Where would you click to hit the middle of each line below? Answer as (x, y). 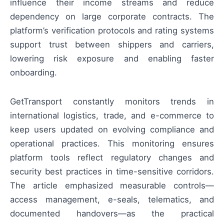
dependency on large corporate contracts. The (112, 17)
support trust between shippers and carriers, (112, 45)
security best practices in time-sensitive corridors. (112, 172)
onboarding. (33, 73)
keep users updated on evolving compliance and (112, 130)
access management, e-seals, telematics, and (112, 200)
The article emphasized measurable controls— (112, 186)
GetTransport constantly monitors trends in (112, 102)
